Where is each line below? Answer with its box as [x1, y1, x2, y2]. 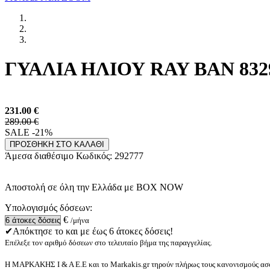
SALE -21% [5, 127, 52, 137]
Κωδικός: [76, 150, 115, 161]
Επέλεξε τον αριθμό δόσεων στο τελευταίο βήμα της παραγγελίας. [5, 237, 212, 247]
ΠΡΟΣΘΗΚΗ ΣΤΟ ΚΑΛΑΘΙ [10, 139, 104, 149]
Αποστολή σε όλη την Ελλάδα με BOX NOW [5, 181, 183, 192]
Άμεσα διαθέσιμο [5, 150, 76, 161]
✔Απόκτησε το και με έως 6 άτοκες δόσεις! [5, 225, 173, 236]
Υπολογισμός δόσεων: [5, 202, 92, 213]
